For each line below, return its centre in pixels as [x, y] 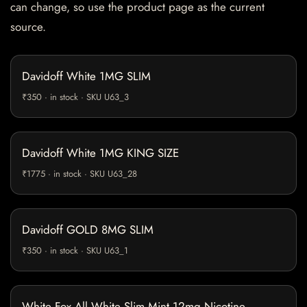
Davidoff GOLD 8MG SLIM [88, 229]
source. [28, 27]
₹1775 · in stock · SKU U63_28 [79, 173]
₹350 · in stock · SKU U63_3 [75, 97]
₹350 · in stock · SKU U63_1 [75, 250]
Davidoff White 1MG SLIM [86, 76]
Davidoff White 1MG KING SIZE [100, 152]
